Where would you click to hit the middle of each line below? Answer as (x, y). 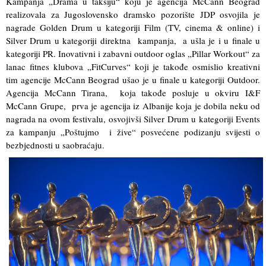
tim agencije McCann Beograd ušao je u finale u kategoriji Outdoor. (133, 79)
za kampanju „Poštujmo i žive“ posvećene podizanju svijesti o (133, 132)
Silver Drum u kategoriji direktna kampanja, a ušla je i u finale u (133, 40)
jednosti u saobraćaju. (64, 145)
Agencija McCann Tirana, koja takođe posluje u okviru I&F (133, 92)
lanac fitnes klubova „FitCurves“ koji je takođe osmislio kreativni (133, 66)
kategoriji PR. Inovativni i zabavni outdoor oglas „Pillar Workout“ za (133, 53)
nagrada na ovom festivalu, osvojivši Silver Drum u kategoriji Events (133, 118)
